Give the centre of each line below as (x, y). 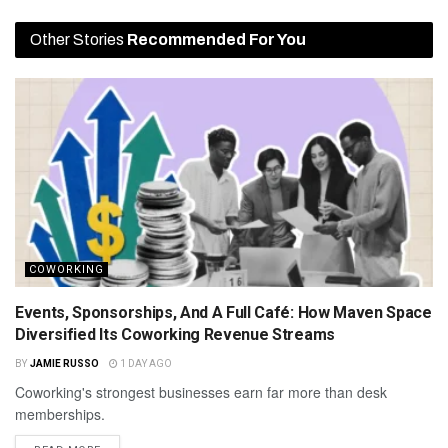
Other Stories (78, 39)
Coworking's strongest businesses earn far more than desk (201, 391)
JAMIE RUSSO (64, 363)
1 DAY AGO (144, 363)
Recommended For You (216, 39)
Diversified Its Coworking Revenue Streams (175, 334)
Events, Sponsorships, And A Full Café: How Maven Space (223, 312)
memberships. (60, 413)
